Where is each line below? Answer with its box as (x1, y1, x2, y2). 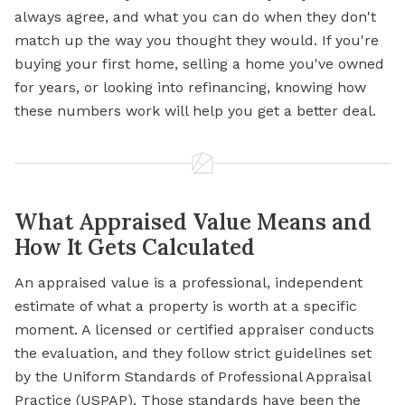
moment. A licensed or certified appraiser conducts (14, 321, 374, 339)
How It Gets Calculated (14, 233, 255, 262)
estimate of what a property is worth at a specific (14, 297, 357, 316)
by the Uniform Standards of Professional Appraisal (14, 368, 371, 386)
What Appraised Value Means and (14, 208, 372, 237)
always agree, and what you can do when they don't (14, 8, 376, 26)
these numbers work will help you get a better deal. (14, 102, 376, 120)
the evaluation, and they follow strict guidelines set (14, 344, 372, 363)
